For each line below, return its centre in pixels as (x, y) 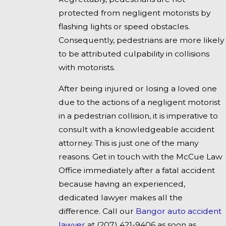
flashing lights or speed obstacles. (124, 26)
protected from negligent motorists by (134, 13)
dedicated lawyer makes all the (120, 198)
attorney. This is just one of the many (128, 143)
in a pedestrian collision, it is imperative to (138, 116)
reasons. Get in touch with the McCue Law (140, 157)
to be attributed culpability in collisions (134, 53)
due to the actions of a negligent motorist (139, 102)
